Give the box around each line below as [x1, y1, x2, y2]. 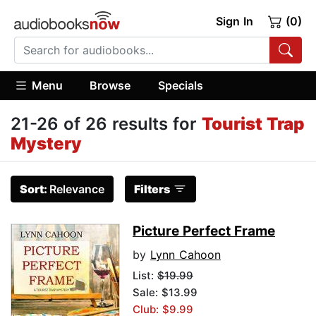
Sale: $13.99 [133, 286, 197, 300]
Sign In [215, 14, 253, 28]
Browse [90, 78, 131, 92]
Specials [157, 78, 203, 92]
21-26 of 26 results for [11, 114, 202, 135]
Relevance [49, 182, 104, 197]
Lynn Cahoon [150, 248, 221, 262]
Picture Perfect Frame [133, 223, 275, 240]
